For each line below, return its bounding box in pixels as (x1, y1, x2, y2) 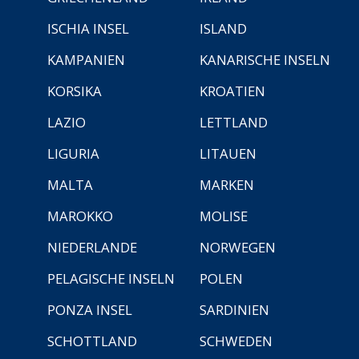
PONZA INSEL (47, 300, 132, 319)
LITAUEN (200, 143, 256, 163)
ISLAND (200, 18, 247, 38)
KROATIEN (200, 81, 265, 100)
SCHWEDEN (200, 331, 272, 350)
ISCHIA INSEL (47, 18, 129, 38)
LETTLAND (200, 112, 268, 131)
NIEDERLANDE (47, 237, 137, 256)
